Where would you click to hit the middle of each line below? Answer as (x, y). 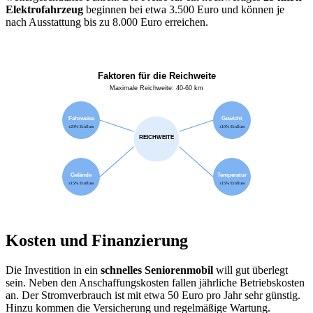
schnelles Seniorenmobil (157, 270)
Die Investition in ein (53, 270)
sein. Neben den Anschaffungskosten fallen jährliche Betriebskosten (155, 283)
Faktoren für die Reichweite (156, 75)
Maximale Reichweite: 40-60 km (156, 88)
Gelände (81, 175)
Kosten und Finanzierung (97, 241)
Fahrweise (81, 119)
